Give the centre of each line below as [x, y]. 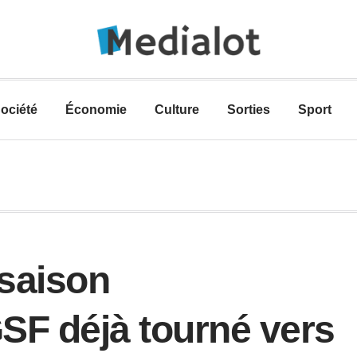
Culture [177, 110]
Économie [96, 110]
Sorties [249, 110]
